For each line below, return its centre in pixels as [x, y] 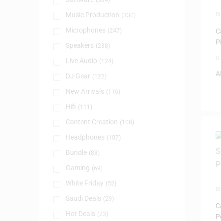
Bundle [76, 152]
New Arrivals [85, 91]
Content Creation [92, 122]
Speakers [79, 45]
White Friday [84, 183]
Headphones [85, 137]
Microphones [85, 30]
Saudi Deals [83, 198]
